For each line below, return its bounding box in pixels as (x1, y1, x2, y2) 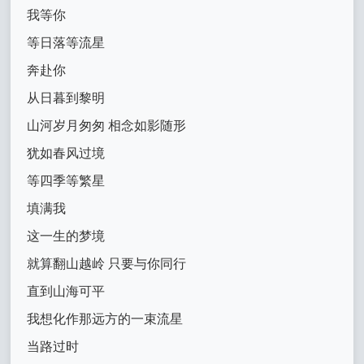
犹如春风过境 (27, 146, 106, 161)
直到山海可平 (27, 284, 106, 299)
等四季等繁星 (27, 174, 106, 188)
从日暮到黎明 (27, 91, 106, 106)
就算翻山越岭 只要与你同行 (27, 257, 187, 271)
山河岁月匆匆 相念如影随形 (27, 119, 187, 133)
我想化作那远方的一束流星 (27, 312, 184, 327)
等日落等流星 (27, 36, 106, 50)
